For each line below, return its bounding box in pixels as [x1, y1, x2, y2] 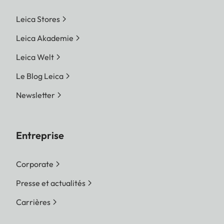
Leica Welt [16, 51, 54, 62]
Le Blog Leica [16, 70, 63, 81]
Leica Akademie [16, 32, 73, 43]
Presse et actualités [16, 177, 85, 188]
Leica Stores [16, 13, 60, 24]
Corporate [16, 158, 53, 169]
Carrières [16, 196, 50, 207]
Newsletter [16, 89, 55, 100]
